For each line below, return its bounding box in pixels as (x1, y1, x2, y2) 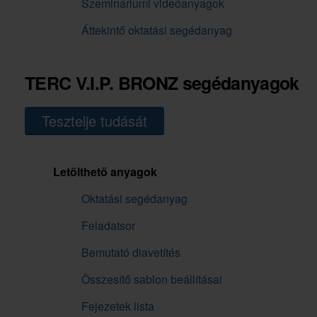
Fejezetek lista (81, 298, 154, 315)
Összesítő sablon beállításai (81, 271, 222, 288)
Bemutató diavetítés (81, 244, 180, 261)
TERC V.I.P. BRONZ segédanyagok (25, 70, 299, 96)
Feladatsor (81, 217, 135, 234)
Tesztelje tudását (42, 110, 147, 132)
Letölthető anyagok (53, 163, 157, 180)
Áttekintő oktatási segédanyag (81, 22, 232, 39)
